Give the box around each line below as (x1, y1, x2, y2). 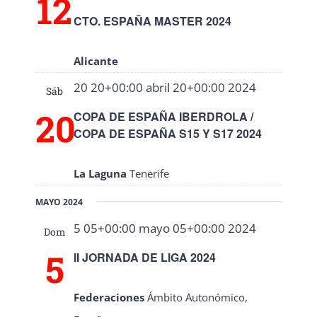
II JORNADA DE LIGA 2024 (74, 249, 216, 265)
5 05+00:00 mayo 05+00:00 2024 (74, 220, 256, 237)
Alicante (74, 54, 118, 69)
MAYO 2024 (35, 196, 83, 209)
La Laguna (74, 166, 129, 181)
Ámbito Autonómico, (147, 290, 248, 304)
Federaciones (74, 290, 147, 304)
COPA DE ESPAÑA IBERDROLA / (74, 108, 253, 125)
